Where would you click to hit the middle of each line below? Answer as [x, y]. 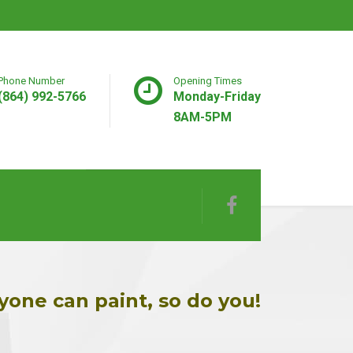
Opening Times [208, 81]
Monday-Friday [217, 97]
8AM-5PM [203, 117]
